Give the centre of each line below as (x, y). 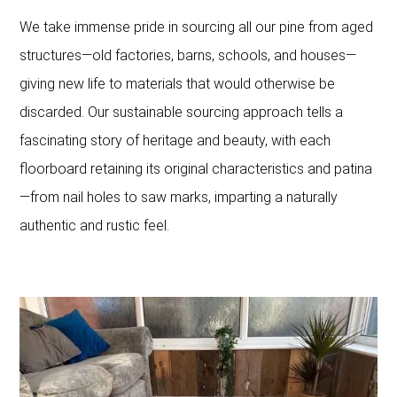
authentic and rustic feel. (95, 225)
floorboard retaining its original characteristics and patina (196, 168)
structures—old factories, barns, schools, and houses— (188, 55)
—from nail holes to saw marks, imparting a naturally (179, 197)
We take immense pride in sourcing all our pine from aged (197, 27)
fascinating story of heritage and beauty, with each (175, 140)
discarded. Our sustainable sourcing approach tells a (182, 112)
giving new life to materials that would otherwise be (178, 83)
